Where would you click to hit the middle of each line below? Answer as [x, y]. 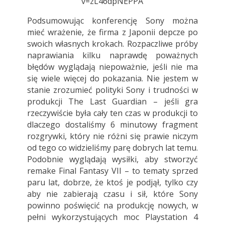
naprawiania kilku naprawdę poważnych [113, 55]
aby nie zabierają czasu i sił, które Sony [113, 194]
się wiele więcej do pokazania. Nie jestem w [113, 79]
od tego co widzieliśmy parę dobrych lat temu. [113, 148]
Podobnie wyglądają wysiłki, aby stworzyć [113, 159]
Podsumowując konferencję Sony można [113, 21]
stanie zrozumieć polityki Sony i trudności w [113, 90]
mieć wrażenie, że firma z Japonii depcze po [113, 32]
